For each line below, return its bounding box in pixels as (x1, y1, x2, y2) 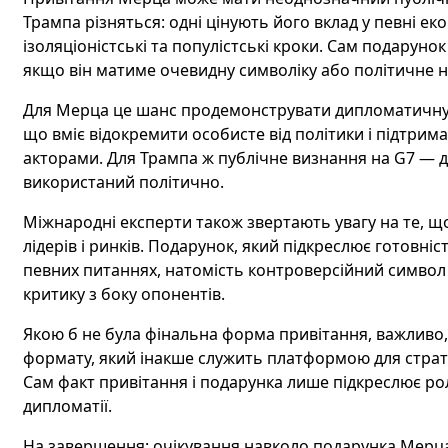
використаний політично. (22, 171, 224, 193)
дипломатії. (22, 395, 112, 417)
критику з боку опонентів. (22, 283, 225, 305)
